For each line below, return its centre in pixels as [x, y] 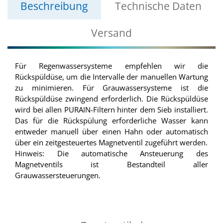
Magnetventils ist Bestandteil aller [111, 165]
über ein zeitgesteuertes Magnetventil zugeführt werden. [111, 143]
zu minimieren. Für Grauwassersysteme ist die [111, 88]
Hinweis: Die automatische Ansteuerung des [111, 154]
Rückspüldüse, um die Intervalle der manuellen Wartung [111, 77]
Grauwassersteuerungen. [58, 175]
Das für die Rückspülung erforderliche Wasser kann [111, 121]
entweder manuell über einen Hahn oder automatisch [111, 132]
